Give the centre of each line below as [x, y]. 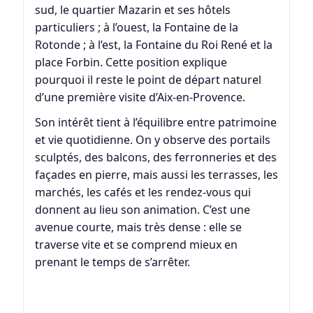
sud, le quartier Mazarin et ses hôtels [132, 9]
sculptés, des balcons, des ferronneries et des [155, 157]
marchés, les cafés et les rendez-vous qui [143, 192]
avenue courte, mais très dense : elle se [138, 227]
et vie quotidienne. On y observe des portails [152, 139]
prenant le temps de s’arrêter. [112, 262]
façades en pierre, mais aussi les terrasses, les [156, 174]
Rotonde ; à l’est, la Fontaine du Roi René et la [153, 44]
